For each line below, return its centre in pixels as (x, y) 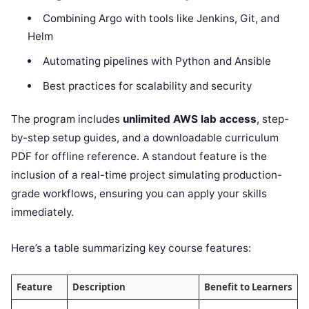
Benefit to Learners (248, 287)
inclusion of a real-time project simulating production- (147, 175)
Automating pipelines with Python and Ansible (157, 61)
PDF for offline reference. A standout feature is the (139, 157)
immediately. (42, 212)
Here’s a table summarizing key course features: (131, 248)
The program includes (67, 119)
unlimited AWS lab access (190, 119)
